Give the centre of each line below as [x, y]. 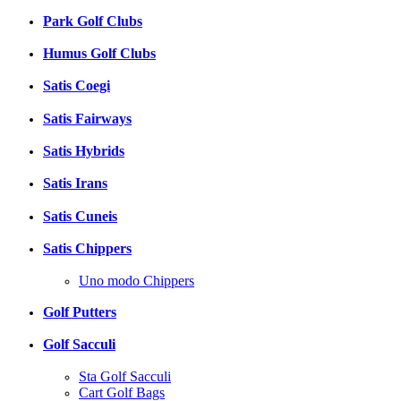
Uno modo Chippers [137, 280]
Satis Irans [75, 183]
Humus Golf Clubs [99, 53]
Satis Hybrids [84, 151]
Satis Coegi [77, 86]
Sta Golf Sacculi [125, 376]
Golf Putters [80, 311]
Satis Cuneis [80, 216]
